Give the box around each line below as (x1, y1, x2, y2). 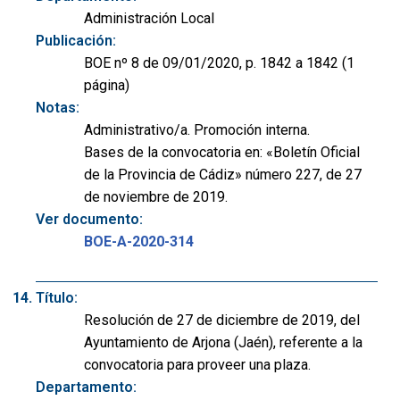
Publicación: (36, 32, 116, 50)
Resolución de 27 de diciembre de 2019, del (84, 312, 360, 329)
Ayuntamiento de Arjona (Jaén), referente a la (84, 334, 362, 352)
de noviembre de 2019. (84, 188, 228, 206)
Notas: (36, 99, 79, 117)
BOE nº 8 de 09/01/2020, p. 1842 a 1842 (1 (84, 54, 354, 72)
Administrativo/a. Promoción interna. (84, 121, 310, 139)
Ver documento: (36, 211, 143, 229)
